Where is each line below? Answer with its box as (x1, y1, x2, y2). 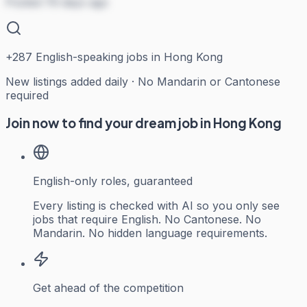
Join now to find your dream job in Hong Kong (5, 114, 282, 131)
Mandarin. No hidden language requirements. (33, 225, 267, 240)
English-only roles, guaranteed (33, 173, 193, 188)
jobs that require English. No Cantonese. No (33, 212, 261, 226)
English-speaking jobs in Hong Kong (32, 50, 223, 64)
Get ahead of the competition (33, 280, 184, 295)
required (5, 88, 49, 103)
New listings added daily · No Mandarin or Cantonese (5, 75, 280, 89)
